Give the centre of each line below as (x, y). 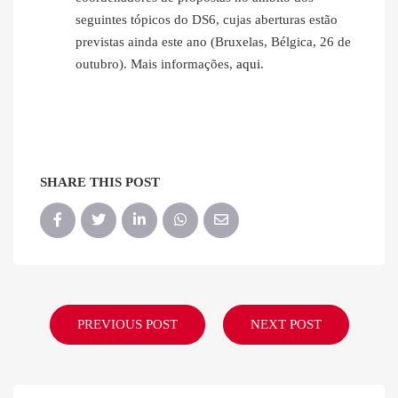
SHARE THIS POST (100, 183)
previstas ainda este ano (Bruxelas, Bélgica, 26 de (213, 42)
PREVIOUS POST (127, 325)
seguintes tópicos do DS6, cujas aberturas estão (207, 20)
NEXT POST (286, 325)
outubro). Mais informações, (156, 64)
